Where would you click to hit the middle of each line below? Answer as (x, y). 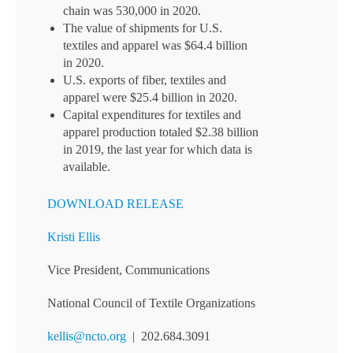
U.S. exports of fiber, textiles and (145, 80)
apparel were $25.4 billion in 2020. (150, 97)
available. (87, 167)
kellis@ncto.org (87, 336)
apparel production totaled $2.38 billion (161, 132)
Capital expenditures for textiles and (152, 115)
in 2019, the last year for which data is (158, 149)
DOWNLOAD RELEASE (115, 204)
